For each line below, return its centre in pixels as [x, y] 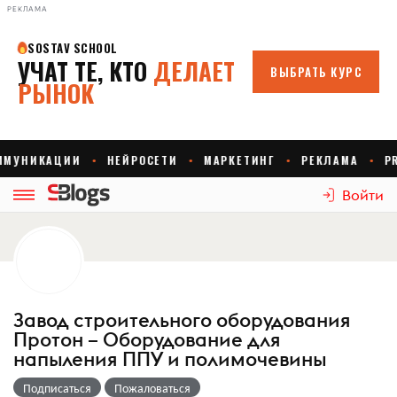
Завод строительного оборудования [182, 320]
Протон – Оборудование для [147, 339]
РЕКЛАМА [27, 9]
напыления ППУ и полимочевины [170, 359]
